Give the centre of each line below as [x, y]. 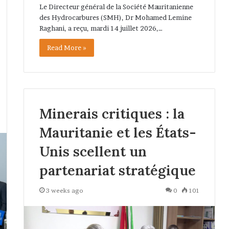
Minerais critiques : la [112, 114]
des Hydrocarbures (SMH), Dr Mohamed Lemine [115, 18]
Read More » [66, 48]
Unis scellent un [93, 152]
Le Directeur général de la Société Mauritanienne [116, 7]
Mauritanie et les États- [118, 133]
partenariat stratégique [117, 170]
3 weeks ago [64, 191]
